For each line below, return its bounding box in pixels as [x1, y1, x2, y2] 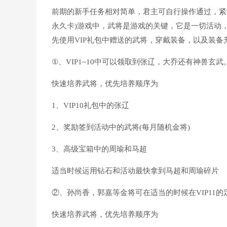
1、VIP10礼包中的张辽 [52, 101, 129, 109]
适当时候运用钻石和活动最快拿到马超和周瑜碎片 [52, 167, 219, 175]
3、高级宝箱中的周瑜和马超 [52, 145, 147, 153]
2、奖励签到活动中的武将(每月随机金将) [52, 123, 190, 131]
